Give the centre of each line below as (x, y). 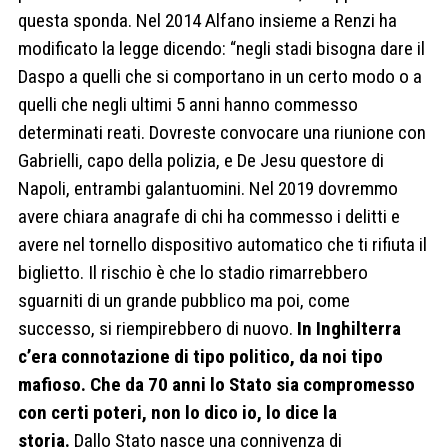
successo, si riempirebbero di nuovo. (157, 329)
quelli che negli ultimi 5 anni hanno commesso (188, 105)
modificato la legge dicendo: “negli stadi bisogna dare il (221, 49)
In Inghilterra (349, 329)
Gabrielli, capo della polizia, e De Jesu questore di (201, 161)
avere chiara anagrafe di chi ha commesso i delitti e (209, 217)
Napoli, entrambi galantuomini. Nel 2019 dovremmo (208, 189)
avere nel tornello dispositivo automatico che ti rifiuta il (222, 245)
